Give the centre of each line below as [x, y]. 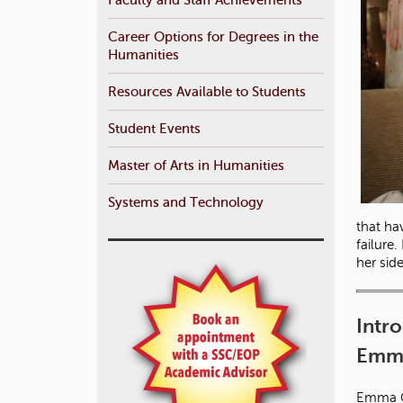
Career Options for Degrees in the [213, 36]
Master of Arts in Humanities [196, 165]
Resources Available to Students [207, 91]
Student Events [154, 128]
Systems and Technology [186, 201]
